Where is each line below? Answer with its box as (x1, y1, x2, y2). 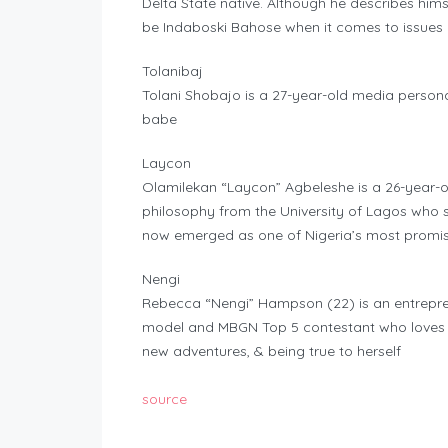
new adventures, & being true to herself (142, 342, 401, 361)
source (142, 390, 187, 409)
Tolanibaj (142, 62, 203, 81)
